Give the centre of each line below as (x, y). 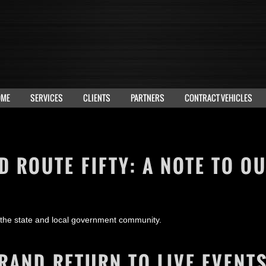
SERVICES (47, 98)
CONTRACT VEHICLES (218, 98)
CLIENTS (97, 98)
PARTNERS (148, 98)
